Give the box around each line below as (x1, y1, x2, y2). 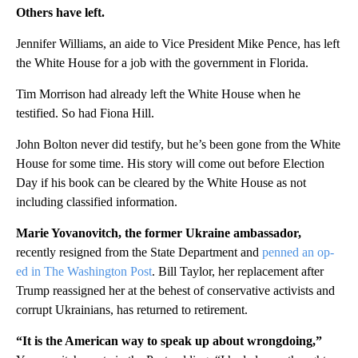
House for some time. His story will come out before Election (16, 157, 324, 171)
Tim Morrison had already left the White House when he (16, 87, 300, 101)
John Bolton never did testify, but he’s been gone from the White (16, 137, 340, 152)
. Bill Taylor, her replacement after (152, 265, 324, 279)
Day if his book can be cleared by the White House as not (16, 176, 306, 190)
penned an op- (262, 245, 334, 260)
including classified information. (16, 195, 177, 209)
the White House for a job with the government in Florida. (16, 56, 308, 70)
